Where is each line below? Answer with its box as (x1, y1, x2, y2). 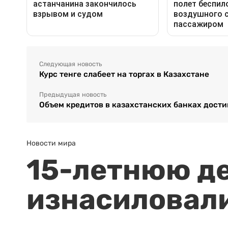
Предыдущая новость (39, 91, 106, 98)
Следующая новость (39, 60, 102, 68)
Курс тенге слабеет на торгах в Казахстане (39, 69, 209, 78)
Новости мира (26, 138, 76, 147)
